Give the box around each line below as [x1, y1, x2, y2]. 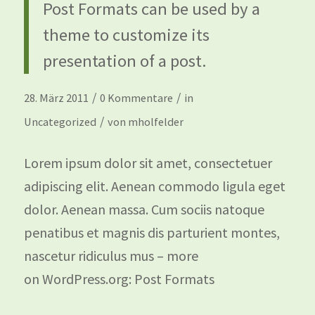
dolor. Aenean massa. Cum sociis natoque [23, 200, 264, 218]
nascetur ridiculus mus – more [23, 246, 198, 264]
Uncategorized [23, 114, 96, 129]
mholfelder [127, 114, 184, 129]
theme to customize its [42, 24, 210, 46]
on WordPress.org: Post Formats [23, 269, 214, 288]
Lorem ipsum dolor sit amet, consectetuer [23, 153, 272, 172]
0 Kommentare [99, 90, 173, 105]
